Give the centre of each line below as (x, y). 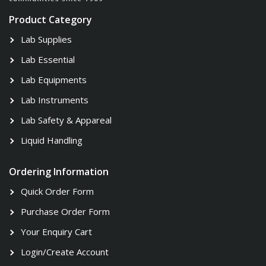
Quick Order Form (57, 191)
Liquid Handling (52, 140)
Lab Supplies (46, 39)
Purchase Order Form (65, 212)
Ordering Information (59, 172)
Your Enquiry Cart (56, 232)
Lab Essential (48, 60)
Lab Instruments (55, 100)
